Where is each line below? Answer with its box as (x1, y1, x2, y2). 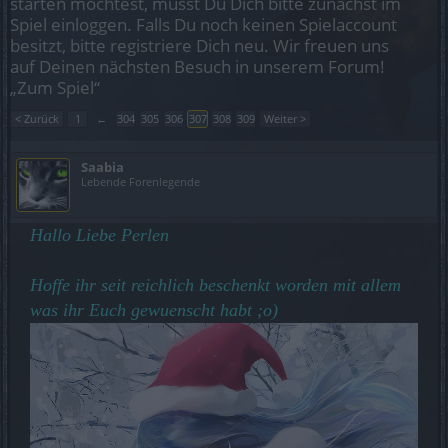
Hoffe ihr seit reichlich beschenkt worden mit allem (30, 275, 401, 295)
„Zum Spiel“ (10, 76, 100, 99)
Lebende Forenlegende (81, 174, 200, 189)
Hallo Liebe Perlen (30, 225, 169, 245)
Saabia (81, 158, 124, 176)
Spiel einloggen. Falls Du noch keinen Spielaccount (10, 13, 397, 36)
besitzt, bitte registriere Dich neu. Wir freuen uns (10, 34, 389, 57)
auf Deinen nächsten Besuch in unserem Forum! (10, 55, 385, 78)
